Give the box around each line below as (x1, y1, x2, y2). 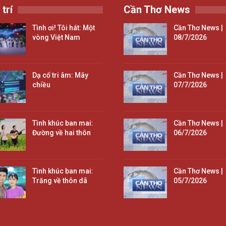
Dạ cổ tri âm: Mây (32, 71, 88, 80)
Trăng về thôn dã (32, 176, 87, 185)
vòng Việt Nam (32, 33, 80, 41)
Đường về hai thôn (32, 129, 91, 137)
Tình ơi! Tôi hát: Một (32, 23, 95, 32)
